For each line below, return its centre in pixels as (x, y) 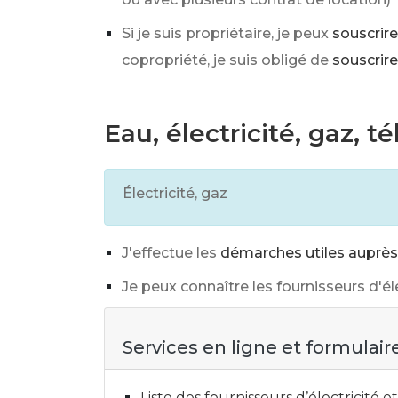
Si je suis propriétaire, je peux (225, 33)
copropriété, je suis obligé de (225, 60)
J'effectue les (169, 253)
